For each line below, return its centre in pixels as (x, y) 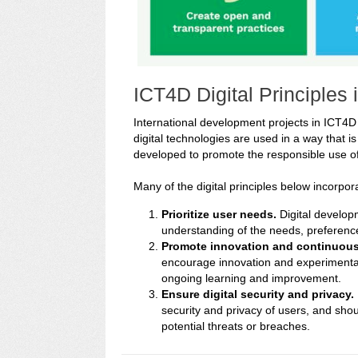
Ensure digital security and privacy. (258, 294)
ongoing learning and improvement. (251, 278)
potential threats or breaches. (236, 326)
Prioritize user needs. (219, 214)
